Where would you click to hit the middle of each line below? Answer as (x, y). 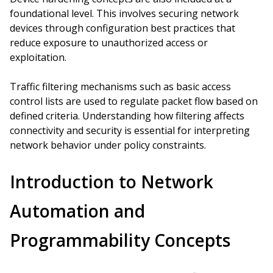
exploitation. (38, 57)
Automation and (77, 211)
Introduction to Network (112, 182)
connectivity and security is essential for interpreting (130, 130)
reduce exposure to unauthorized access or (109, 43)
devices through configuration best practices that (122, 28)
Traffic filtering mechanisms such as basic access (120, 87)
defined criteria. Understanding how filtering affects (127, 116)
